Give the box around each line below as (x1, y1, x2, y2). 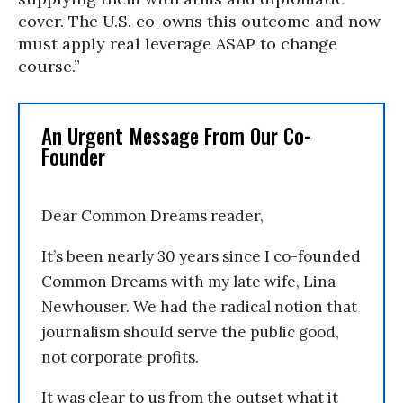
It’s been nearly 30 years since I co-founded (41, 246, 361, 266)
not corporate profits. (41, 347, 199, 367)
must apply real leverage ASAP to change (18, 33, 337, 54)
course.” (18, 56, 80, 76)
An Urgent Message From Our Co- (41, 121, 311, 151)
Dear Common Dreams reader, (41, 206, 264, 226)
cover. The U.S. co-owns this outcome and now (18, 11, 381, 31)
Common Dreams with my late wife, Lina (41, 272, 336, 291)
